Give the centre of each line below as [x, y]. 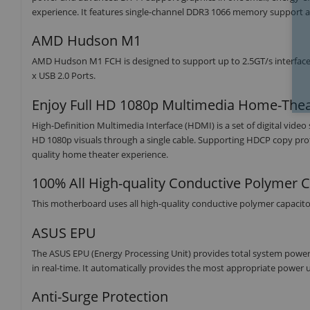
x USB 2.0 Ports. [64, 76]
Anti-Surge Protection [100, 297]
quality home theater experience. [100, 154]
